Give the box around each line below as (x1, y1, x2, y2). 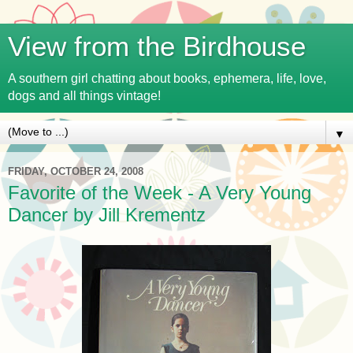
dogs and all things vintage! (8, 89, 161, 102)
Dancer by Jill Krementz (8, 204, 206, 225)
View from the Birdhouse (8, 32, 306, 61)
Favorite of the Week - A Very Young (8, 182, 311, 203)
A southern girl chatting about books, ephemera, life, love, (8, 72, 326, 85)
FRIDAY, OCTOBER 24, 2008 (8, 165, 143, 177)
